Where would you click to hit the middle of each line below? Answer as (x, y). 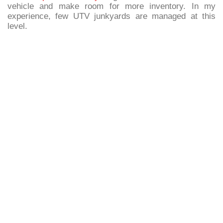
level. (17, 26)
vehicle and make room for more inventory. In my (111, 6)
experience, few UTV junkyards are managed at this (111, 16)
